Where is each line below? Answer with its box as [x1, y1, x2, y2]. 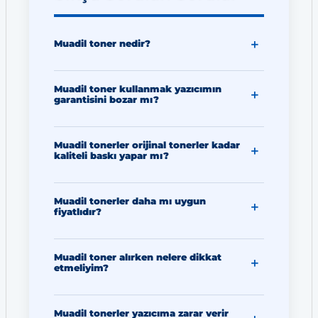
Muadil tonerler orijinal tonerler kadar [54, 140, 240, 151]
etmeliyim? [54, 263, 109, 274]
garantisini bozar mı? [54, 94, 159, 106]
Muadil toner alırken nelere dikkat [54, 252, 221, 263]
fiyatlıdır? [54, 207, 102, 218]
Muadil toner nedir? [54, 38, 150, 50]
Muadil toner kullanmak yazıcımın [54, 84, 221, 95]
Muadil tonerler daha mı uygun [54, 196, 206, 207]
